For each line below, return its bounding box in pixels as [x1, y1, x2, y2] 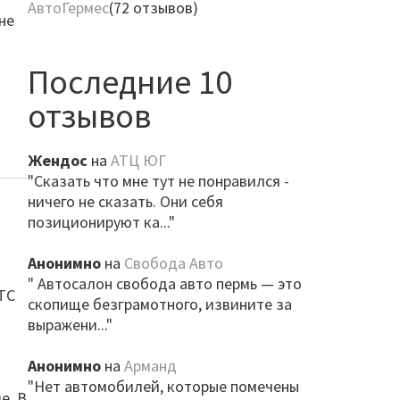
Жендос [27, 150, 87, 171]
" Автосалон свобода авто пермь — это [27, 273, 302, 294]
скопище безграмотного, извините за [27, 294, 292, 314]
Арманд [123, 355, 177, 376]
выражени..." [27, 314, 112, 335]
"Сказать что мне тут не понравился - [27, 171, 289, 191]
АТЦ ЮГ [110, 150, 166, 171]
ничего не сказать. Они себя [27, 191, 223, 212]
